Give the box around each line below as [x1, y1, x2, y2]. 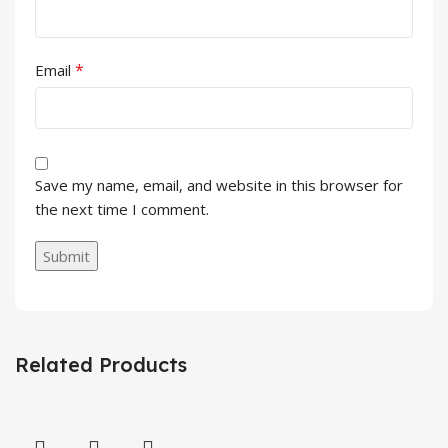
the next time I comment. [35, 199, 209, 220]
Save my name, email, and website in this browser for [35, 175, 403, 196]
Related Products [15, 352, 187, 378]
